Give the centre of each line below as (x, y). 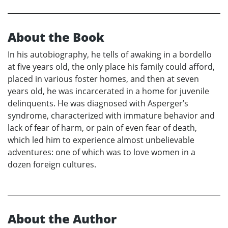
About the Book (56, 37)
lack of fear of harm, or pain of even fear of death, (102, 127)
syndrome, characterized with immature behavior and (111, 115)
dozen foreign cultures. (52, 164)
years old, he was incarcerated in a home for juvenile (108, 91)
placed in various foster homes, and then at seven (103, 79)
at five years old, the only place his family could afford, (111, 66)
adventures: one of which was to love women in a (102, 152)
